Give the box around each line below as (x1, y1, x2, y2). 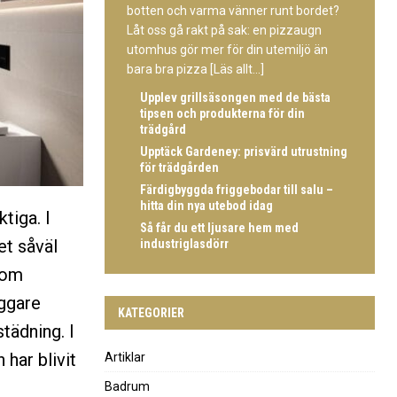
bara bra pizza (126, 61, 210, 76)
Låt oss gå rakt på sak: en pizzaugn (126, 22, 322, 37)
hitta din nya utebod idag (139, 198, 273, 213)
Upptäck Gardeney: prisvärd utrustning (139, 144, 347, 159)
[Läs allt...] (209, 61, 264, 76)
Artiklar (104, 349, 145, 364)
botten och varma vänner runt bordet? (126, 3, 339, 18)
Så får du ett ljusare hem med (139, 220, 299, 235)
